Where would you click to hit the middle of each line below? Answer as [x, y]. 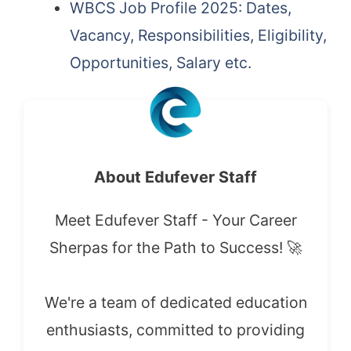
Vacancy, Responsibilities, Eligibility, [198, 36]
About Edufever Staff [175, 177]
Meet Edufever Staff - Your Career [175, 221]
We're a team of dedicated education [175, 303]
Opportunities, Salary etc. [160, 63]
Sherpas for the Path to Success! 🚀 [175, 248]
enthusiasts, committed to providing [175, 330]
